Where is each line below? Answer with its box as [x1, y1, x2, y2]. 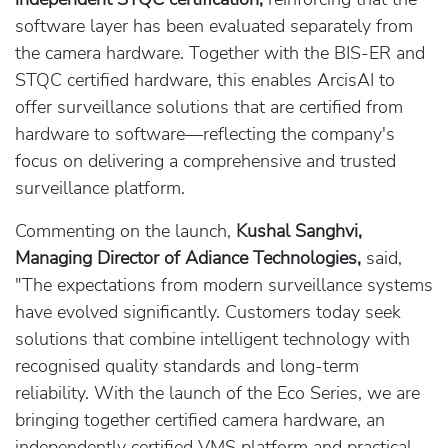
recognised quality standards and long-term [15, 354, 359, 378]
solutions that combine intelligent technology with [15, 327, 410, 351]
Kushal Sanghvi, [236, 219, 362, 243]
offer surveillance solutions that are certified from [15, 95, 403, 119]
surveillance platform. [15, 176, 185, 200]
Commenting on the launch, [15, 219, 236, 243]
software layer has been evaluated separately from [15, 14, 413, 38]
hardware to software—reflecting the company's [15, 122, 395, 146]
